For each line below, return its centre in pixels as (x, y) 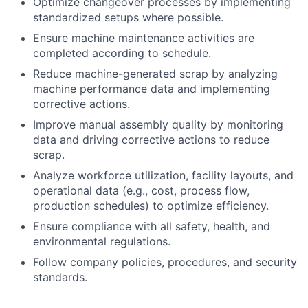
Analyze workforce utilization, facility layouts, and (163, 176)
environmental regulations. (102, 242)
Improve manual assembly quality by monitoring (158, 125)
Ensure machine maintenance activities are (144, 38)
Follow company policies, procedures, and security (165, 262)
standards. (60, 277)
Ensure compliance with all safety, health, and (152, 227)
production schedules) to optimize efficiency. (151, 206)
